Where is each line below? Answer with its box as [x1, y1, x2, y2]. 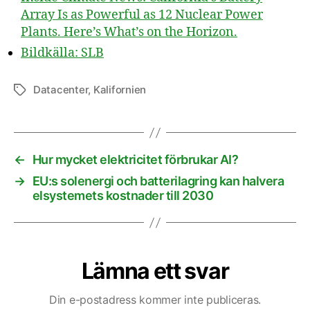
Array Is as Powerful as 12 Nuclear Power [21, 7, 263, 23]
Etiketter [13, 84, 55, 97]
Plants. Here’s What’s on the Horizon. [21, 24, 237, 40]
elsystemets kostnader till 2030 [32, 188, 214, 203]
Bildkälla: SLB [21, 45, 104, 61]
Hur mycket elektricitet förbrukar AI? [32, 152, 239, 167]
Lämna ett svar [81, 257, 229, 284]
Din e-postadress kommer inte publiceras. [48, 293, 262, 307]
